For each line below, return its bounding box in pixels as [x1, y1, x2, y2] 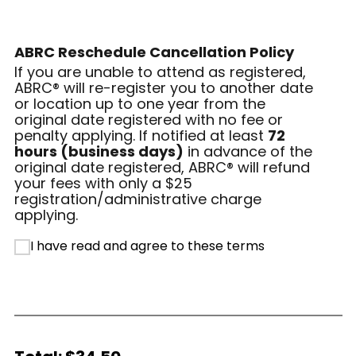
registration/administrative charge [14, 189, 261, 209]
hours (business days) [14, 141, 184, 161]
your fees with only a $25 [14, 173, 192, 193]
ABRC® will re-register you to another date [14, 78, 313, 98]
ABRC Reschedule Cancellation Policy [14, 42, 294, 62]
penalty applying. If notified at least [14, 126, 268, 145]
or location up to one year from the [14, 94, 265, 114]
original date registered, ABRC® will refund [14, 157, 310, 177]
